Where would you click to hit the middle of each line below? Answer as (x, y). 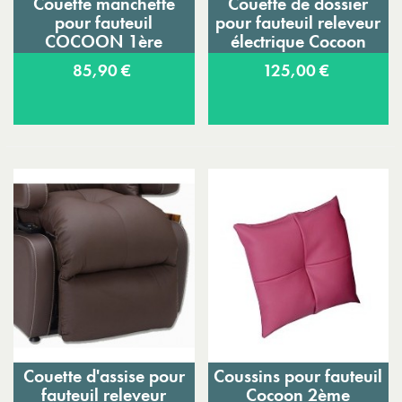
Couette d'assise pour (104, 376)
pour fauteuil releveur (298, 23)
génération (104, 61)
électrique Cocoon (298, 42)
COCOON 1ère (104, 42)
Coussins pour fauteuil (298, 376)
